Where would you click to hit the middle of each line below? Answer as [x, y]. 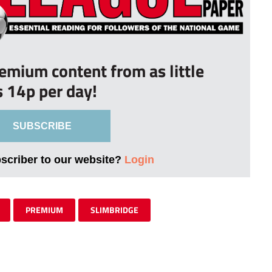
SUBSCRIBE [42, 126]
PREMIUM [44, 210]
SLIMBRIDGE [114, 210]
